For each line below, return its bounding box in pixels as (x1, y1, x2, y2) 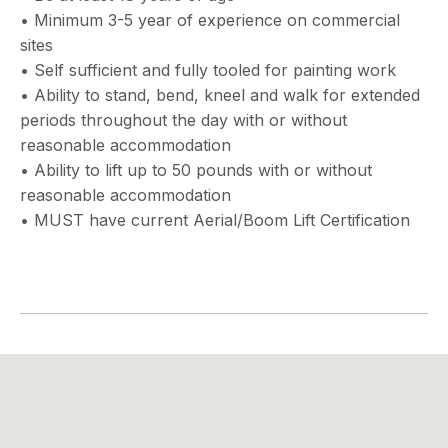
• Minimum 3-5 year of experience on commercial (20, 10, 400, 30)
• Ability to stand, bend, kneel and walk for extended (20, 85, 420, 105)
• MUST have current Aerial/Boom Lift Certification (20, 210, 410, 230)
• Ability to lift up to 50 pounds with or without (20, 160, 372, 180)
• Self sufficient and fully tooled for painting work (20, 60, 396, 80)
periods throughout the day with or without (20, 110, 347, 130)
